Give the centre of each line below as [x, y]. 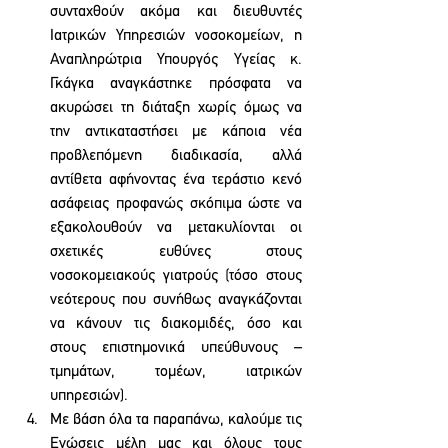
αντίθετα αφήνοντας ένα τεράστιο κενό [176, 180]
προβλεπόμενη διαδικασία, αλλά [176, 156]
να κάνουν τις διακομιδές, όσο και [176, 324]
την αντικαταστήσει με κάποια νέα [176, 132]
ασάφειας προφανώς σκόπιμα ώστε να [176, 204]
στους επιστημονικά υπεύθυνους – [176, 348]
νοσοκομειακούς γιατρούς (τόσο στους [176, 276]
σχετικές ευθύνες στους [176, 252]
